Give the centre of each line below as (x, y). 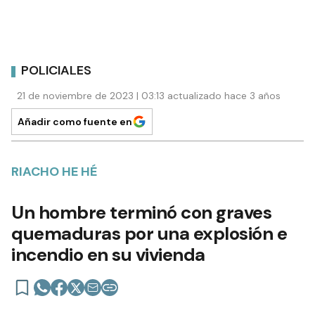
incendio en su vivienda (108, 254)
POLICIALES (56, 71)
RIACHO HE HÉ (54, 171)
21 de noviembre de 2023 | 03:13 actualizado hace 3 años (149, 95)
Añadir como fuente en (75, 121)
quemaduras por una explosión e (149, 233)
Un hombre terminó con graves (141, 212)
